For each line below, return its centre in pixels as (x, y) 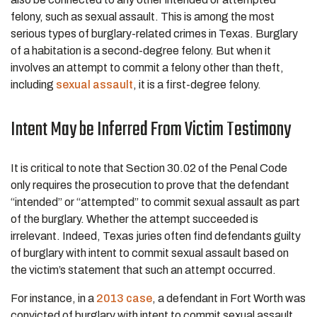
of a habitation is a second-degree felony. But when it (141, 51)
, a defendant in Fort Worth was (229, 298)
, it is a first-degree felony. (197, 85)
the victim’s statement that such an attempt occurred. (143, 270)
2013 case (124, 298)
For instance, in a (53, 298)
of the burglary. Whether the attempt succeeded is (134, 219)
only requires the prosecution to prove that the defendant (150, 185)
